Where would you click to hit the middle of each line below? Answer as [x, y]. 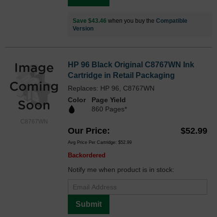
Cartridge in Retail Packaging [121, 76]
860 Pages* [109, 109]
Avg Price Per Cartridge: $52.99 [100, 142]
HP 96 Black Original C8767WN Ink [131, 65]
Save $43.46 [90, 21]
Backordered [87, 155]
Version [83, 29]
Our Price [87, 131]
